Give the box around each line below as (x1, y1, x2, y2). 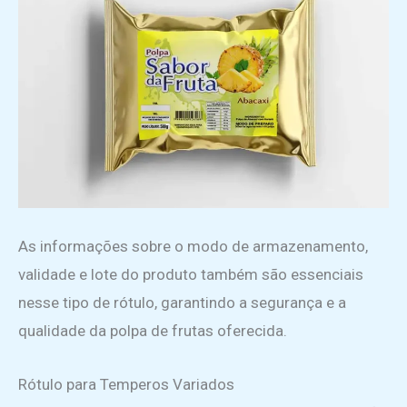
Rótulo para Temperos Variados (18, 374, 234, 393)
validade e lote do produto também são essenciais (18, 265, 363, 284)
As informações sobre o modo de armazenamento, (18, 237, 368, 256)
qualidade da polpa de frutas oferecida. (18, 322, 287, 341)
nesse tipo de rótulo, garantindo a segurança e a (18, 293, 346, 313)
